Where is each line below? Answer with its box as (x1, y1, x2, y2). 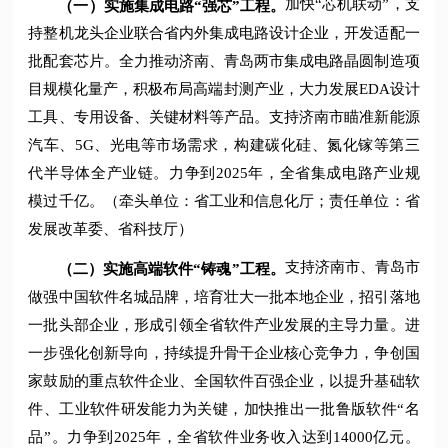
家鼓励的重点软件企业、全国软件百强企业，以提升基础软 (28, 372, 420, 389)
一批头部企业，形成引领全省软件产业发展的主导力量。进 (28, 316, 420, 333)
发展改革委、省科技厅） (28, 221, 194, 238)
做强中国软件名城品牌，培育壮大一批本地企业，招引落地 (28, 288, 420, 305)
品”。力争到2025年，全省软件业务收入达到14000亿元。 (28, 428, 420, 445)
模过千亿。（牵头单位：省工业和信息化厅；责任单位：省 (28, 193, 420, 210)
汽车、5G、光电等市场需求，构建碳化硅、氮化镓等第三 (28, 137, 420, 154)
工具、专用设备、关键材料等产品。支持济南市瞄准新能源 (28, 109, 420, 126)
